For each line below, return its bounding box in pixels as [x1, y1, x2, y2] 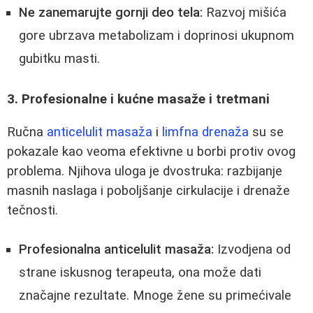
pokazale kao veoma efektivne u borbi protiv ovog [7, 143, 296, 159]
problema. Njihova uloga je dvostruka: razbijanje [7, 163, 282, 179]
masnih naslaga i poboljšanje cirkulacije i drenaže [7, 182, 290, 198]
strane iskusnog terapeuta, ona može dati [19, 265, 261, 281]
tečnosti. [7, 202, 58, 218]
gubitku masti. [19, 51, 100, 67]
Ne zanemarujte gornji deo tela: [19, 5, 203, 21]
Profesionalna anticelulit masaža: [19, 242, 214, 258]
